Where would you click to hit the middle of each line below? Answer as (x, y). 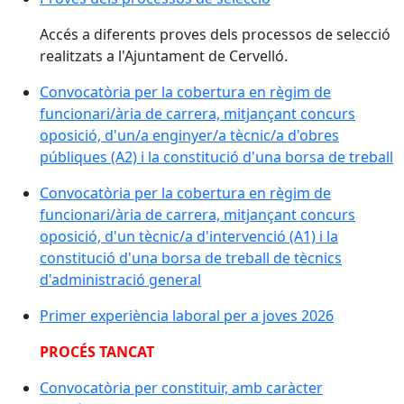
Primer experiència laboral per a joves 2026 (187, 316)
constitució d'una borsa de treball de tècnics (191, 258)
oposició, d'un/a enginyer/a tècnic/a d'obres (189, 135)
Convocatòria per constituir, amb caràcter (181, 388)
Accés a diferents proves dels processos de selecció (215, 34)
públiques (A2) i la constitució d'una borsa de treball (216, 157)
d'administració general (120, 280)
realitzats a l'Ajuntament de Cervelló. (164, 56)
